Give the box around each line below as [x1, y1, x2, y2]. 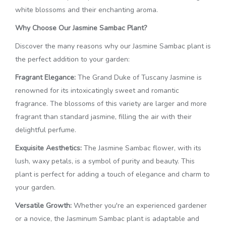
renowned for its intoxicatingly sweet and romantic [15, 86, 179, 95]
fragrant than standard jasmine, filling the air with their [15, 112, 192, 122]
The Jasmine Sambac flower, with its [82, 143, 201, 153]
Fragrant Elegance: [15, 73, 76, 82]
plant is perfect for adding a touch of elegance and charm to [15, 169, 210, 179]
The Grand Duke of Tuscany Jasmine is [76, 73, 202, 82]
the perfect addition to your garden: [15, 54, 130, 64]
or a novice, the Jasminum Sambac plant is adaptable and [15, 214, 199, 223]
